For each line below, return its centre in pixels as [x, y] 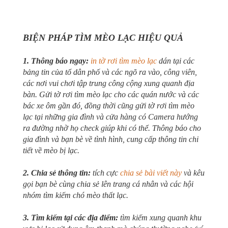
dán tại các [176, 61]
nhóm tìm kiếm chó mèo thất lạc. [76, 195]
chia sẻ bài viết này [151, 173]
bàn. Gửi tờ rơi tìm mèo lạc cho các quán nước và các [111, 94]
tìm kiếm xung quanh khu [161, 217]
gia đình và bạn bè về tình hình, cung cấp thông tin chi [111, 139]
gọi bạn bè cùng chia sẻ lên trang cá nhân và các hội [108, 184]
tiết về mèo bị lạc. [51, 150]
